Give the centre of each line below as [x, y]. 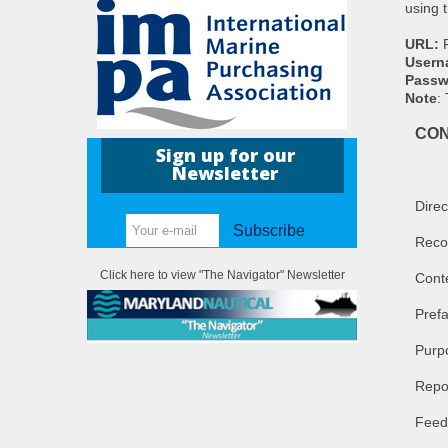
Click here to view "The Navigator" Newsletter [222, 275]
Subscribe [269, 231]
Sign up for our [225, 155]
